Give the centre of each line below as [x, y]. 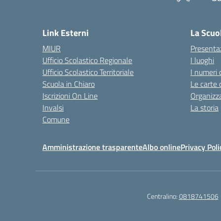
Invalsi [53, 108]
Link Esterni [66, 33]
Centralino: [163, 196]
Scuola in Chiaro [69, 84]
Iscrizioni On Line [70, 96]
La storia [204, 108]
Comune [56, 119]
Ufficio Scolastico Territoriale [88, 72]
